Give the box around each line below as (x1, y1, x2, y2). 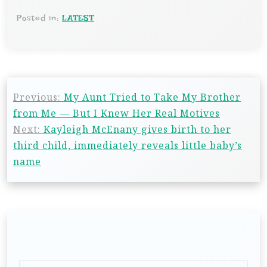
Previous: (13, 91, 61, 104)
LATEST (62, 13, 94, 23)
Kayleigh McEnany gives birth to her (44, 123, 231, 136)
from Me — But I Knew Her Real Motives (13, 107, 220, 120)
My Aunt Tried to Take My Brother (64, 91, 241, 104)
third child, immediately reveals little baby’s (13, 139, 242, 153)
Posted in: (17, 13, 62, 23)
